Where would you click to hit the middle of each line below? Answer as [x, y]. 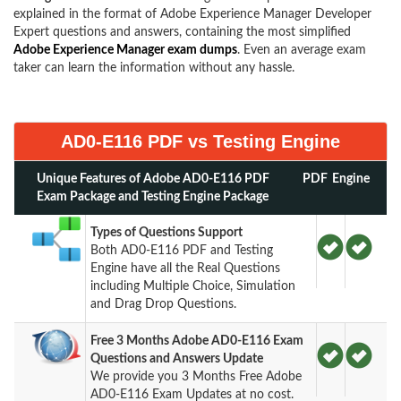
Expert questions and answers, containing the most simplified [182, 32]
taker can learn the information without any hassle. [154, 68]
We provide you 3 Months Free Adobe [196, 376]
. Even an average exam [302, 50]
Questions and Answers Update [177, 358]
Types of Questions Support [167, 232]
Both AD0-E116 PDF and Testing [182, 250]
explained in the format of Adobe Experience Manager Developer [192, 14]
